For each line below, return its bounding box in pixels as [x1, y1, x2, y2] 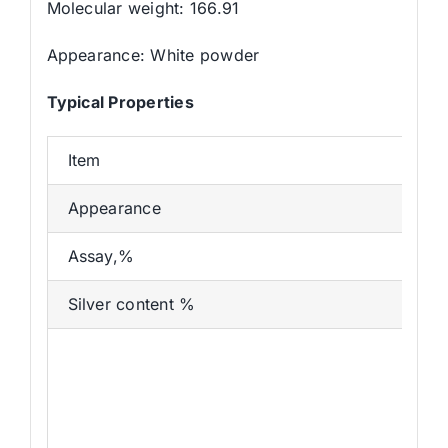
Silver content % [67, 293, 196, 314]
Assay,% [67, 245, 135, 266]
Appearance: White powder [46, 44, 260, 65]
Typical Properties [46, 91, 194, 112]
